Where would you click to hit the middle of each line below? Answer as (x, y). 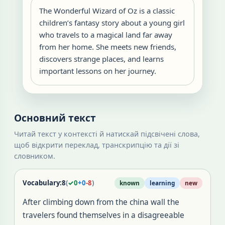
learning (162, 183)
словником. (35, 156)
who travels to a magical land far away (106, 35)
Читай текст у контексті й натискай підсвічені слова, (107, 134)
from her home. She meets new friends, (108, 47)
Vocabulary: (42, 183)
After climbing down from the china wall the (101, 202)
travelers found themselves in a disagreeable (103, 215)
